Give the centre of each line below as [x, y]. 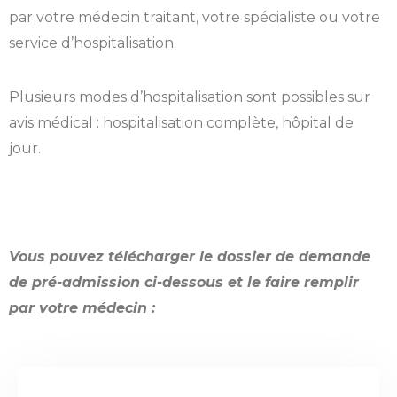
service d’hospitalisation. [93, 43]
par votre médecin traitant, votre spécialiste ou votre [195, 18]
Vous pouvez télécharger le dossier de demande [190, 257]
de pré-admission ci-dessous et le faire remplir [184, 283]
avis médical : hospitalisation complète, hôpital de [181, 123]
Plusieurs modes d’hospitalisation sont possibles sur [190, 97]
